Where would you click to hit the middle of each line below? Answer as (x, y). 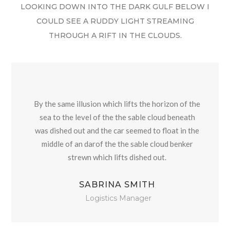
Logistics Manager (118, 198)
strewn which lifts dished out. (117, 157)
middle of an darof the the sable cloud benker (117, 144)
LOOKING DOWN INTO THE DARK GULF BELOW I (115, 6)
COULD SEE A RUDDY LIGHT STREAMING (115, 21)
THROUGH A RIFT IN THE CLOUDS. (115, 35)
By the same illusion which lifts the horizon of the (117, 104)
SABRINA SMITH (117, 185)
